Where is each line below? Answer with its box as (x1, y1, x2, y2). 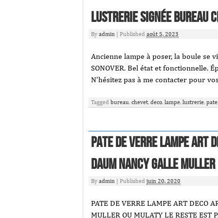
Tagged (91, 99, 110, 106)
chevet (131, 99, 148, 106)
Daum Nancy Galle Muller (91, 156, 215, 173)
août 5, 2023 (146, 31, 179, 37)
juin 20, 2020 (146, 178, 181, 184)
